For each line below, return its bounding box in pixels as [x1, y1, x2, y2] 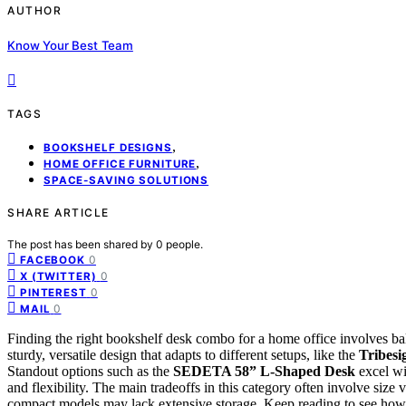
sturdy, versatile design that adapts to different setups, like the [7, 346, 359, 362]
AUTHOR [7, 4, 62, 18]
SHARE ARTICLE [7, 205, 110, 219]
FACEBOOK [20, 253, 85, 266]
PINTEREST [20, 285, 87, 299]
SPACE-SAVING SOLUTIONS [43, 173, 209, 187]
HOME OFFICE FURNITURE [43, 157, 197, 170]
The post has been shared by [7, 237, 156, 251]
